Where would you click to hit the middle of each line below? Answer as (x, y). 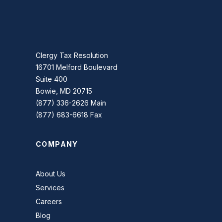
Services (50, 188)
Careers (49, 201)
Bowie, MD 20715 (64, 91)
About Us (51, 174)
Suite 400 (52, 79)
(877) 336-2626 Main (71, 103)
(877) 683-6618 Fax (69, 115)
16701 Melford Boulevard (77, 67)
